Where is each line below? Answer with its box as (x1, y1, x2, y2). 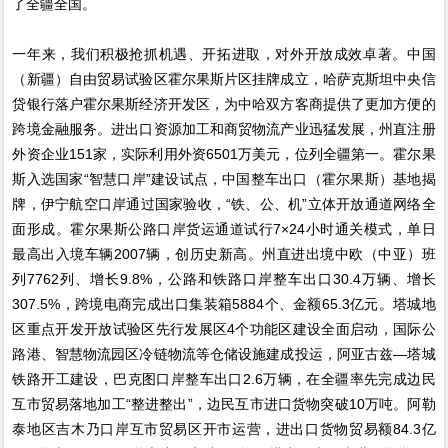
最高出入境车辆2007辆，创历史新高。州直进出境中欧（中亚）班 (12, 245, 436, 262)
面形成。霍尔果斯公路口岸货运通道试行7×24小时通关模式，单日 (12, 220, 436, 237)
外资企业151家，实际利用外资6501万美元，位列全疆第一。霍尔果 (12, 145, 436, 162)
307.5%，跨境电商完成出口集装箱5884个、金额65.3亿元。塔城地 (12, 295, 436, 312)
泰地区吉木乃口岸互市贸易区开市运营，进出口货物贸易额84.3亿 (12, 420, 436, 437)
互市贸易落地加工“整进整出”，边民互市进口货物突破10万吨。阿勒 (12, 395, 436, 412)
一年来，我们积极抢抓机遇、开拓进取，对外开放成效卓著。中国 (12, 45, 436, 62)
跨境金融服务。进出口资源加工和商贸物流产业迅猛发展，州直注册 (12, 120, 436, 137)
